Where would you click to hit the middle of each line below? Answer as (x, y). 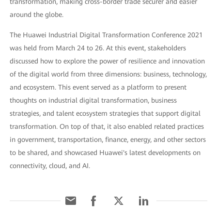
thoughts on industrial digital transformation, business (93, 100)
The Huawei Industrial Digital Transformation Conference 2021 (106, 35)
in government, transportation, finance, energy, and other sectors (108, 139)
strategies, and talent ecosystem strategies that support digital (105, 113)
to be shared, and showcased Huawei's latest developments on (105, 152)
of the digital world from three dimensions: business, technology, (108, 74)
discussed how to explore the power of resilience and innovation (107, 61)
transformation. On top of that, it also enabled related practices (107, 126)
